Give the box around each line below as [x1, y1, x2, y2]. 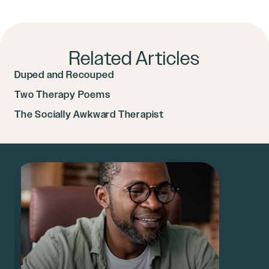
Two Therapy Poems [14, 89, 110, 100]
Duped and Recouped [14, 69, 114, 80]
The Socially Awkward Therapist [14, 109, 164, 120]
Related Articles [68, 47, 201, 69]
